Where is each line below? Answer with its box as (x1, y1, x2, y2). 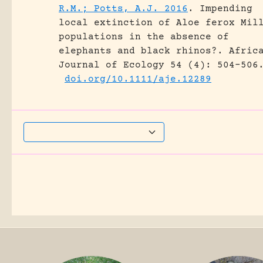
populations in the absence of (59, 32, 229, 42)
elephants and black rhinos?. (59, 46, 223, 56)
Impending (200, 4, 252, 14)
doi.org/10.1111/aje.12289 (65, 74, 211, 85)
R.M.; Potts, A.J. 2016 (59, 4, 188, 14)
